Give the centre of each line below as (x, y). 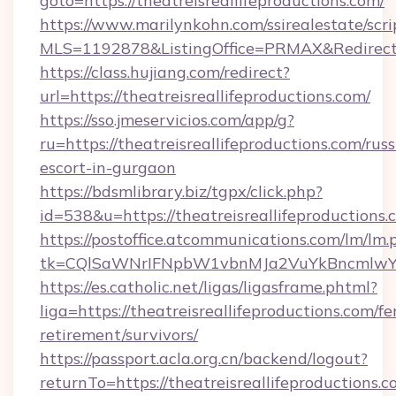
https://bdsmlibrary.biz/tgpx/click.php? (181, 191)
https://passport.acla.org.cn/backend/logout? (204, 358)
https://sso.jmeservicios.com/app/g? (167, 120)
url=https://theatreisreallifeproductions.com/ (205, 96)
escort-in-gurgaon (108, 168)
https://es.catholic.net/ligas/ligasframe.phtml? (209, 287)
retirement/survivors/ (119, 335)
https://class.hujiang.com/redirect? (165, 72)
